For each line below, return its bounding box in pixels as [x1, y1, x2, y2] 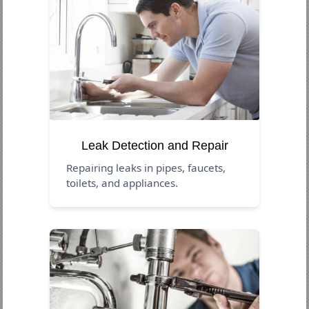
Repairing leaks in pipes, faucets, [66, 160, 226, 175]
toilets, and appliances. [66, 175, 179, 190]
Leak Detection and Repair [81, 138, 228, 152]
